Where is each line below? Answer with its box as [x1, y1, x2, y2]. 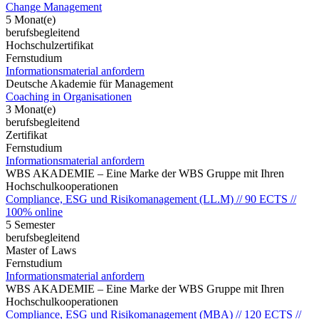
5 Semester [6, 218, 55, 231]
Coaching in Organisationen [6, 90, 132, 103]
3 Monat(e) [6, 103, 56, 115]
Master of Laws [6, 244, 76, 256]
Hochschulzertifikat [6, 38, 93, 51]
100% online [6, 205, 63, 218]
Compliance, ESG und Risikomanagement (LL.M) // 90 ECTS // [6, 192, 296, 205]
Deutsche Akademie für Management [6, 77, 173, 90]
